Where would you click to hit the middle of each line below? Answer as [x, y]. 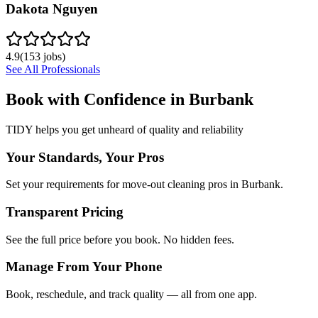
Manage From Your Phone [84, 267]
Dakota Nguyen [52, 9]
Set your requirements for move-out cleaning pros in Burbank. [144, 185]
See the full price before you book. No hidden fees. [120, 239]
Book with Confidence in [97, 99]
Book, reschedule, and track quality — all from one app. [131, 295]
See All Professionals [53, 69]
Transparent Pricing [65, 212]
